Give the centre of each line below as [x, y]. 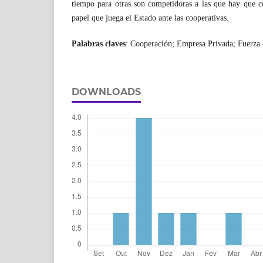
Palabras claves [99, 43]
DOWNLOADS [106, 92]
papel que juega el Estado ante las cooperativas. [150, 18]
